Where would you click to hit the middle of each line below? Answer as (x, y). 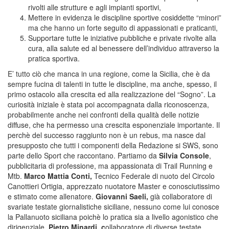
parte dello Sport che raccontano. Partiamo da (83, 155)
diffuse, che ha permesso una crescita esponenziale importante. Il (114, 124)
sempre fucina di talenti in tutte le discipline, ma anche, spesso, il (112, 84)
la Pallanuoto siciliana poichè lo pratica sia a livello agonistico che (113, 216)
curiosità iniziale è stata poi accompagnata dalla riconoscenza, (108, 104)
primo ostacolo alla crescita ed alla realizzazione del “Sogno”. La (112, 94)
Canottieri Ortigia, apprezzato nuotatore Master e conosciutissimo (114, 186)
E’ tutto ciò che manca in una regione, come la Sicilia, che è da (109, 73)
